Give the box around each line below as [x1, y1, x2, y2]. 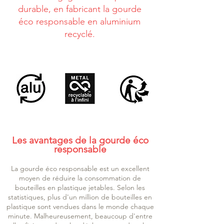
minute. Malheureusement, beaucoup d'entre [7, 211, 152, 221]
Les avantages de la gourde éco [11, 134, 148, 146]
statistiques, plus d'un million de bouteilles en [8, 192, 152, 202]
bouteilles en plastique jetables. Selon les [15, 183, 145, 192]
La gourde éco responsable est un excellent [10, 164, 149, 173]
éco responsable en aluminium [18, 16, 140, 27]
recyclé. [64, 28, 95, 40]
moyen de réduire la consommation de [19, 173, 141, 183]
